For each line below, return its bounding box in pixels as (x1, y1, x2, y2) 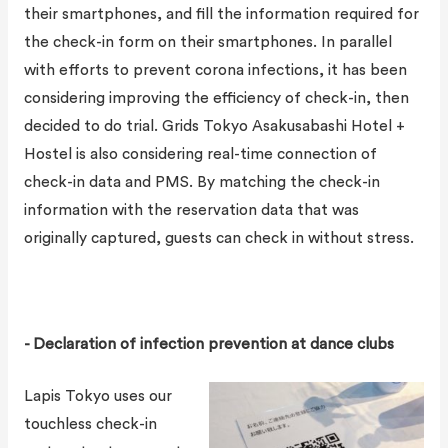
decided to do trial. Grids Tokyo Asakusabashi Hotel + (23, 118, 405, 135)
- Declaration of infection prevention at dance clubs (23, 335, 394, 352)
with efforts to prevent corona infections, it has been (23, 62, 407, 79)
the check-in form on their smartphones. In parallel (23, 34, 392, 51)
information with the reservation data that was (23, 202, 359, 219)
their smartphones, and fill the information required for (23, 6, 419, 23)
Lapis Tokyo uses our (23, 388, 172, 405)
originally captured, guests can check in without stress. (23, 230, 414, 247)
